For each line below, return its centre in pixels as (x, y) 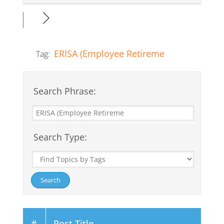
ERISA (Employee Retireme (109, 53)
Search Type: (59, 137)
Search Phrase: (63, 91)
